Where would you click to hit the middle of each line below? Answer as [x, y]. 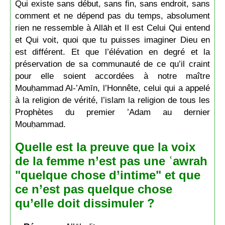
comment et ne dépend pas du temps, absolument [113, 15]
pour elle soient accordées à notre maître [113, 76]
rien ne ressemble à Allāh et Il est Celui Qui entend [113, 27]
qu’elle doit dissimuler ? [85, 203]
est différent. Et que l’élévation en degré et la [113, 51]
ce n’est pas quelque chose [93, 189]
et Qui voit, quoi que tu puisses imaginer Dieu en [113, 39]
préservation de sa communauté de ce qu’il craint [113, 64]
